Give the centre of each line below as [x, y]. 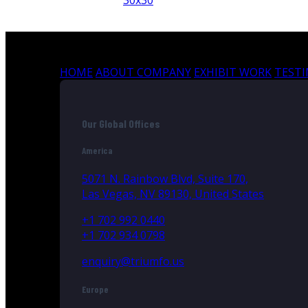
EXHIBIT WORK [233, 73]
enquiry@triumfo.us [133, 261]
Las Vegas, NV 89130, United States [173, 194]
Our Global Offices [121, 123]
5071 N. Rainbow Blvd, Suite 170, [165, 178]
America [97, 150]
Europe [95, 290]
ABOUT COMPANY [143, 73]
